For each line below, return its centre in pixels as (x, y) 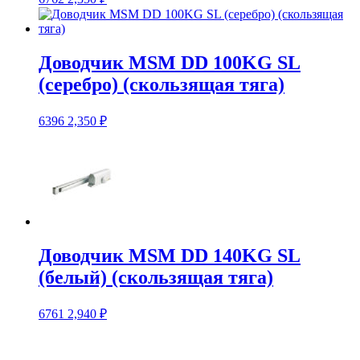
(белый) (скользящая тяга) (156, 277)
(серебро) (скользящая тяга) (162, 85)
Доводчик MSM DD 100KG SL (170, 63)
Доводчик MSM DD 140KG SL (170, 255)
